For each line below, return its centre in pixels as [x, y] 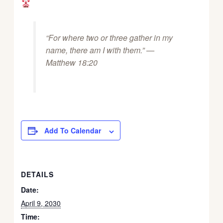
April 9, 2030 [41, 203]
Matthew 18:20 [71, 63]
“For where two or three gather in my [109, 38]
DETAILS [38, 174]
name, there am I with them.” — [100, 50]
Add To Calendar [72, 131]
